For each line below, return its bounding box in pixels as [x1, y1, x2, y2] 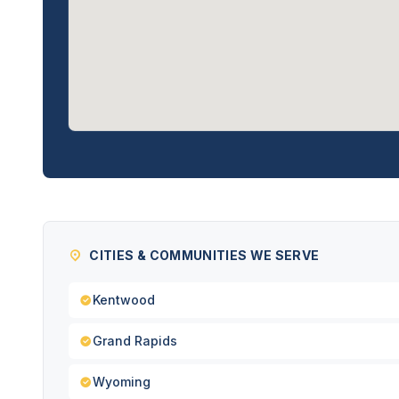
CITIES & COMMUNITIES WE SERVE [89, 248, 320, 263]
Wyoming [93, 374, 151, 389]
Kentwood [93, 292, 155, 307]
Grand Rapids [93, 333, 177, 348]
